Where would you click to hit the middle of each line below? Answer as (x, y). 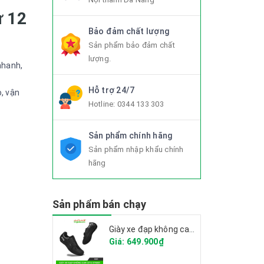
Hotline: (103, 104)
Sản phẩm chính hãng (130, 136)
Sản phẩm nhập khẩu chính (136, 149)
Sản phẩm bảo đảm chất (131, 45)
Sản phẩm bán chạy (99, 204)
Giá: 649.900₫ (136, 242)
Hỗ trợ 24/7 (111, 90)
